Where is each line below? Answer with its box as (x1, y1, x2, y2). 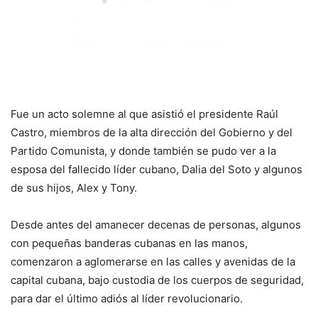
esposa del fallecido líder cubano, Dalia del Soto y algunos (11, 163, 302, 177)
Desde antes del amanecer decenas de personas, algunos (11, 218, 301, 232)
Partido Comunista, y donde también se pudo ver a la (11, 144, 276, 158)
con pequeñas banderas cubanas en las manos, (11, 236, 248, 251)
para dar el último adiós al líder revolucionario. (11, 292, 243, 306)
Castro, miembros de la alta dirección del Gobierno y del (11, 126, 292, 140)
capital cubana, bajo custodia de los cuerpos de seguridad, (11, 273, 304, 287)
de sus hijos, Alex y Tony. (11, 181, 137, 195)
